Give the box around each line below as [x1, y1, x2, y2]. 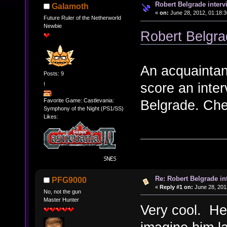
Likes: [43, 113, 58, 120]
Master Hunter [43, 197, 79, 203]
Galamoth [52, 2, 89, 11]
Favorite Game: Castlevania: [43, 97, 114, 103]
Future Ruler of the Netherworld [43, 14, 121, 21]
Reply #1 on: [159, 183, 193, 190]
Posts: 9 [43, 70, 64, 77]
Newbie [43, 22, 62, 29]
